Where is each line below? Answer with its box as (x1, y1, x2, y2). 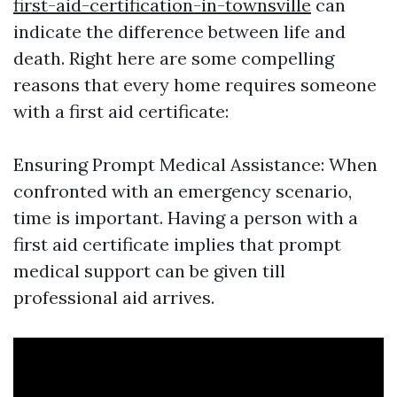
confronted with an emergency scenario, (13, 180, 352, 203)
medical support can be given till (13, 260, 285, 283)
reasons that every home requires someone (13, 74, 377, 97)
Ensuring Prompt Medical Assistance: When (13, 153, 378, 176)
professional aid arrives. (13, 286, 214, 309)
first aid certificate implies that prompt (13, 233, 341, 256)
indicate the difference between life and (13, 20, 346, 43)
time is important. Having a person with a (13, 206, 358, 230)
